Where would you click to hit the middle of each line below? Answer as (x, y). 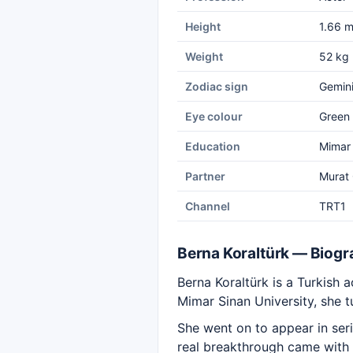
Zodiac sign (217, 86)
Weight (204, 56)
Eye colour (214, 116)
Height (203, 26)
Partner (205, 176)
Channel (208, 206)
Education (213, 146)
